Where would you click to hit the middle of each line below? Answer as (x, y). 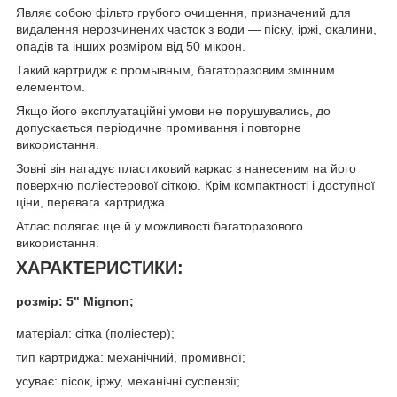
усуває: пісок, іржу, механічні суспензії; (128, 381)
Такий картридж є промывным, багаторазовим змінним (175, 70)
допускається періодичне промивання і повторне (159, 127)
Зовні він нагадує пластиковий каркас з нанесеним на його (186, 168)
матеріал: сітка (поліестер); (95, 334)
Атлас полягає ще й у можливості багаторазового (160, 226)
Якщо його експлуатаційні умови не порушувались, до (173, 110)
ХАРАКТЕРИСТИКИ (97, 267)
